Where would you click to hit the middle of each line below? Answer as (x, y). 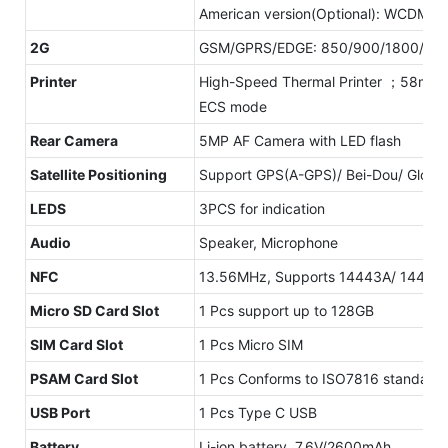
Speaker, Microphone (268, 242)
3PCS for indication (262, 208)
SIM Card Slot (76, 344)
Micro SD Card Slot (94, 310)
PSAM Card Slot (84, 378)
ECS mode (233, 106)
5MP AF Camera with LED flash (300, 140)
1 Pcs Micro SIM (251, 344)
